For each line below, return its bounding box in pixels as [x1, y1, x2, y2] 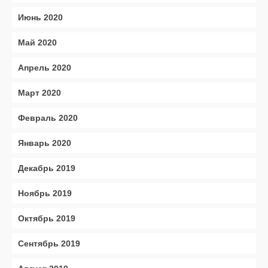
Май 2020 [18, 38, 57, 47]
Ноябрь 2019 [18, 188, 72, 198]
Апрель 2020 [18, 63, 71, 72]
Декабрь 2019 [18, 163, 75, 173]
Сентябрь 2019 [18, 239, 80, 248]
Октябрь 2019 [18, 214, 75, 223]
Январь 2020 [18, 138, 71, 148]
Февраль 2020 [18, 113, 78, 123]
